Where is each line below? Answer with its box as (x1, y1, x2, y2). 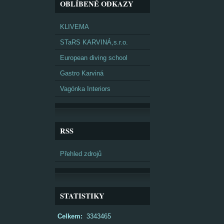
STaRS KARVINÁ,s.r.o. (60, 38, 128, 46)
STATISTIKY (60, 190, 104, 201)
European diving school (60, 54, 127, 61)
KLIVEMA (60, 23, 89, 30)
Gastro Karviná (60, 69, 103, 77)
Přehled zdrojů (60, 150, 101, 157)
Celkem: (57, 212, 82, 220)
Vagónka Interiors (60, 85, 110, 92)
